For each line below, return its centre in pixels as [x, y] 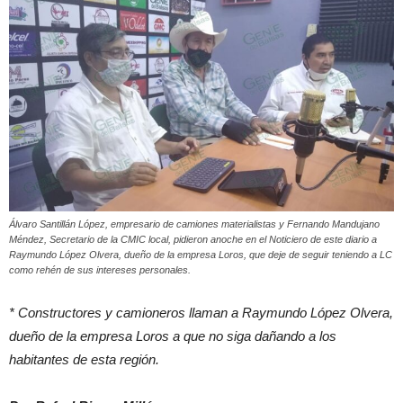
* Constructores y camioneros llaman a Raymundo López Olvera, [201, 313]
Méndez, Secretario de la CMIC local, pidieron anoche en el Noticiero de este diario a [193, 240]
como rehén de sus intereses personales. [100, 270]
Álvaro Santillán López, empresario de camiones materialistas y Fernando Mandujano [194, 224]
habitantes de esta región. [84, 360]
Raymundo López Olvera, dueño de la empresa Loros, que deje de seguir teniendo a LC [201, 255]
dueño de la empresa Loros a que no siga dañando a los [173, 336]
